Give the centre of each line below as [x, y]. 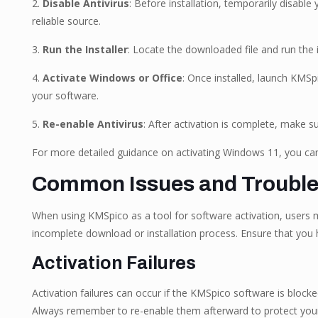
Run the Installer [85, 49]
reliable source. [66, 21]
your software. [65, 95]
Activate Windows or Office [112, 78]
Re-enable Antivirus [93, 124]
